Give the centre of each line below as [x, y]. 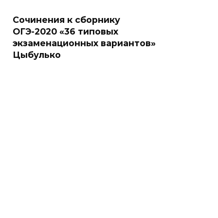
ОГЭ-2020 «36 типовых [65, 31]
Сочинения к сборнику [66, 20]
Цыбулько [37, 55]
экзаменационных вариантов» [84, 43]
